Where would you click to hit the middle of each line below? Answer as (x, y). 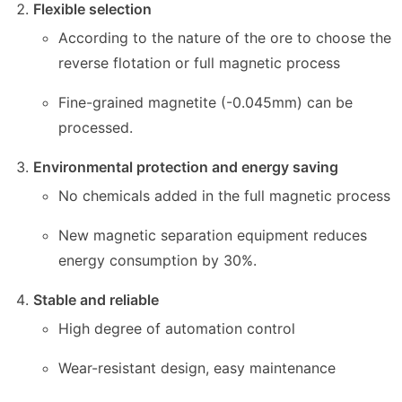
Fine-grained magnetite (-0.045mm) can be (205, 102)
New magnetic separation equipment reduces (212, 235)
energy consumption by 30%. (157, 260)
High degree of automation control (176, 328)
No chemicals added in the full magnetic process (224, 195)
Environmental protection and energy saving (186, 166)
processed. (95, 127)
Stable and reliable (96, 299)
